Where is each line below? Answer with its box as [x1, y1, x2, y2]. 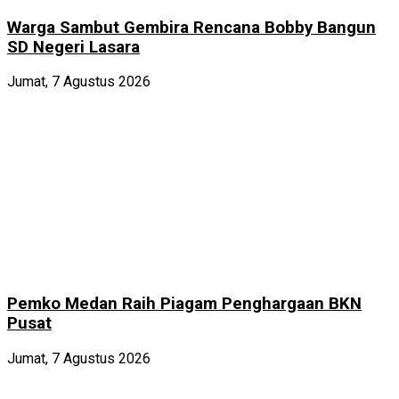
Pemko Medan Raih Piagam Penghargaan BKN [7, 294, 362, 314]
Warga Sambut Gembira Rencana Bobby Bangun [7, 17, 376, 37]
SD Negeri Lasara [7, 37, 140, 57]
